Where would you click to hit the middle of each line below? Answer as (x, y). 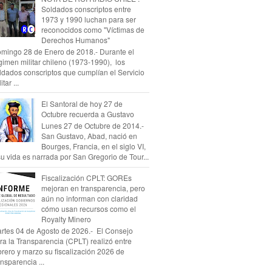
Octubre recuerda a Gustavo (87, 114)
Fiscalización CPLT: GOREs (86, 178)
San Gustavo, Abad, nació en (89, 136)
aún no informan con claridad (89, 199)
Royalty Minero (66, 219)
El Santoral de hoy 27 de (82, 103)
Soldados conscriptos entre (86, 8)
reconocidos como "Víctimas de (93, 29)
